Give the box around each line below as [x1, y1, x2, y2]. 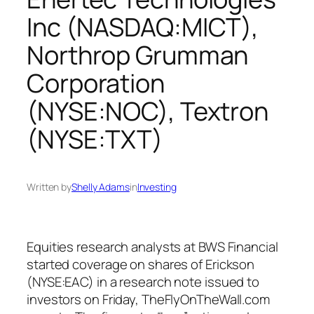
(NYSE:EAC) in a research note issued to [27, 272, 260, 291]
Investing [137, 180, 177, 194]
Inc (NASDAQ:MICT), [27, 9, 259, 44]
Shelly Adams [71, 180, 130, 194]
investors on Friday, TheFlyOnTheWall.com [27, 289, 270, 308]
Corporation [27, 65, 165, 100]
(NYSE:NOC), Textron [27, 93, 269, 128]
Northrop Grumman [27, 37, 249, 72]
